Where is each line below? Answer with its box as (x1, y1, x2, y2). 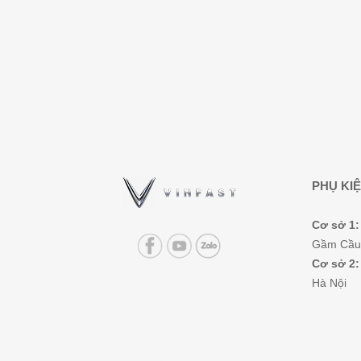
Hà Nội (312, 276, 346, 290)
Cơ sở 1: (312, 218, 359, 232)
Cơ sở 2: (312, 257, 359, 271)
